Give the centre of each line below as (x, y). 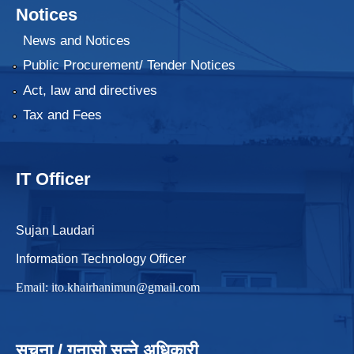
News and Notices (76, 41)
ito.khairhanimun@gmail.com (126, 288)
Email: (34, 288)
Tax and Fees (62, 115)
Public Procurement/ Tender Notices (129, 66)
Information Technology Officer (101, 259)
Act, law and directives (90, 90)
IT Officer (53, 179)
